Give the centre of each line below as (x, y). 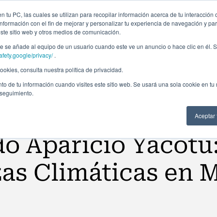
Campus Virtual (89, 10)
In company (81, 40)
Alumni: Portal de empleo (160, 10)
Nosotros (178, 40)
